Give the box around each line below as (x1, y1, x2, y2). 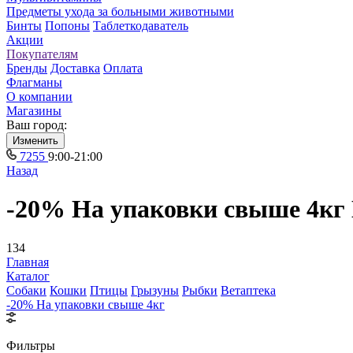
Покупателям (6, 47, 78, 61)
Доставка (50, 61, 100, 75)
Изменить (13, 135, 58, 147)
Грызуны (131, 283, 179, 297)
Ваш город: (6, 118, 67, 132)
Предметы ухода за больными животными (6, 5, 234, 18)
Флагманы (6, 76, 62, 89)
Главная (6, 255, 49, 269)
